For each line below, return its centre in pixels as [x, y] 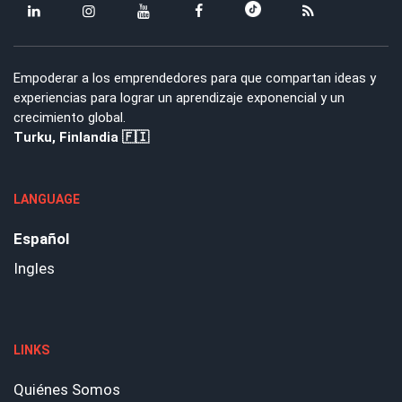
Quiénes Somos [67, 390]
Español [41, 239]
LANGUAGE [47, 200]
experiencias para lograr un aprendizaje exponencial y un [179, 98]
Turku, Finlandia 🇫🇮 [81, 138]
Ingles [34, 269]
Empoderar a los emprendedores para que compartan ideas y [195, 79]
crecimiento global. [70, 118]
